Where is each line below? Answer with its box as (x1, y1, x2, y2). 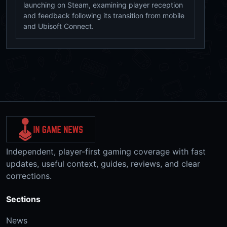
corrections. (6, 170, 52, 181)
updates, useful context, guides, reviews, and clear (6, 158, 200, 169)
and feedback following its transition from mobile (23, 11, 184, 20)
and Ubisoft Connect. (23, 21, 94, 30)
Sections (6, 194, 41, 204)
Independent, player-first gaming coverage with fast (6, 146, 206, 157)
